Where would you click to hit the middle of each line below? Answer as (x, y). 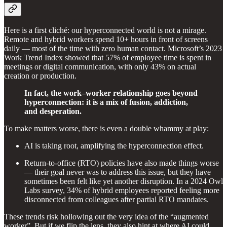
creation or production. (40, 75)
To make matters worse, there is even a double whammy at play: (106, 128)
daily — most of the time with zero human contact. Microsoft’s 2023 (113, 48)
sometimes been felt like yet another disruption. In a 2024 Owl (124, 181)
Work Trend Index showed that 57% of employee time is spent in (108, 57)
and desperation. (53, 111)
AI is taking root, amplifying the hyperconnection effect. (114, 145)
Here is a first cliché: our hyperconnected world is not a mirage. (105, 30)
